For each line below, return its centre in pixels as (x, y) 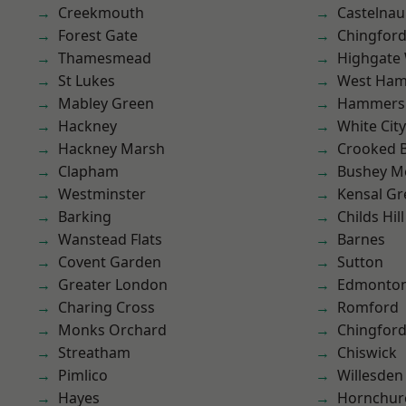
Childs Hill (371, 217)
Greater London (113, 285)
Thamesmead (105, 58)
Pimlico (83, 375)
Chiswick (367, 353)
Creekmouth (101, 13)
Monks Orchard (112, 330)
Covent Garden (110, 262)
